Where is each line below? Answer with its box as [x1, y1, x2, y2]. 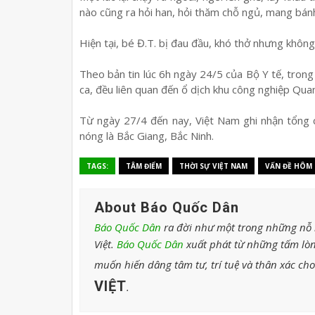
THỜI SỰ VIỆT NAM [179, 160, 247, 171]
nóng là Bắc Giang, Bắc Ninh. [79, 128, 214, 143]
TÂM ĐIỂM [126, 160, 162, 171]
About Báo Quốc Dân [94, 198, 239, 216]
